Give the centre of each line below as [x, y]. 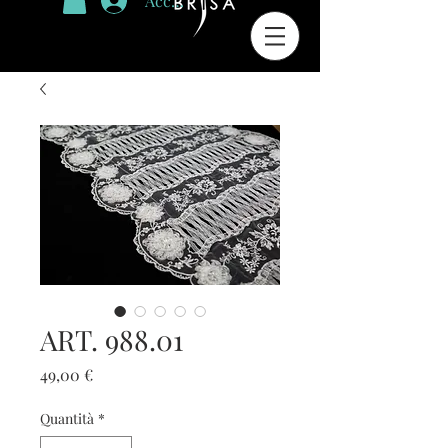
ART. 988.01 [111, 339]
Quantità [67, 418]
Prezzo [116, 373]
